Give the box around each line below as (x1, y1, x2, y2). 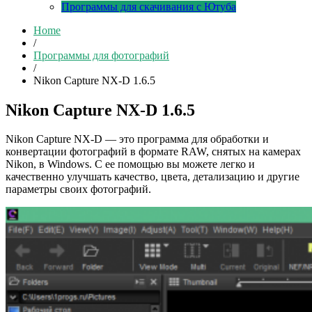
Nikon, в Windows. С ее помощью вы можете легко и (6, 158, 255, 171)
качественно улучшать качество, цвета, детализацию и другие (6, 171, 299, 183)
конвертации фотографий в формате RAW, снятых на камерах (6, 146, 301, 158)
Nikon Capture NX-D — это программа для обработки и (6, 133, 269, 146)
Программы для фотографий (33, 49, 169, 61)
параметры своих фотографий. (6, 183, 151, 196)
